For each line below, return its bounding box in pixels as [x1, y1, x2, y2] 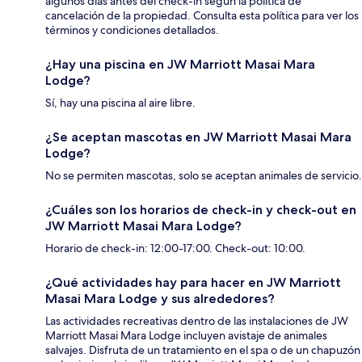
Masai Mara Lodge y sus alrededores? [45, 290, 275, 306]
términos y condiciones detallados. [45, 22, 219, 37]
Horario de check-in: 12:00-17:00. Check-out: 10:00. [45, 240, 305, 255]
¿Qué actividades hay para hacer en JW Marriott [45, 274, 341, 290]
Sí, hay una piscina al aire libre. [45, 95, 196, 110]
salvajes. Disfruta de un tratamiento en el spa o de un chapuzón [45, 342, 360, 357]
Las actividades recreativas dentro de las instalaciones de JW [45, 313, 348, 328]
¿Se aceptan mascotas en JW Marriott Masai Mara [45, 128, 351, 145]
